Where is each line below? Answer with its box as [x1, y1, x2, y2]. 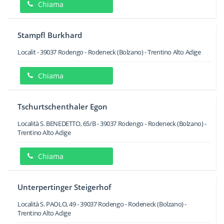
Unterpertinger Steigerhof [17, 182, 111, 192]
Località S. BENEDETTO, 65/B [17, 119, 96, 128]
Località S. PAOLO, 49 [17, 199, 76, 208]
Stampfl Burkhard [17, 30, 82, 40]
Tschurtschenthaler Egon [17, 101, 107, 111]
